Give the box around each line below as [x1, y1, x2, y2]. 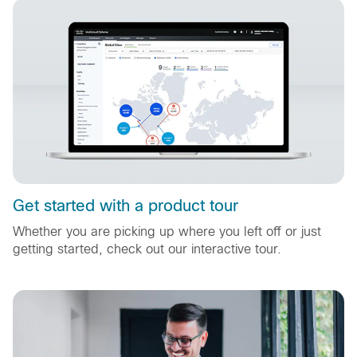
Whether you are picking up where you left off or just [13, 225, 321, 239]
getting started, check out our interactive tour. [13, 242, 281, 257]
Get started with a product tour [13, 197, 238, 215]
